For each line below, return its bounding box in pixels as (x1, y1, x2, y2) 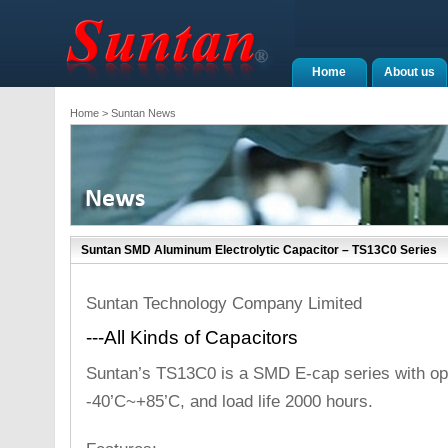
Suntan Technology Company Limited (85, 293, 362, 313)
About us (383, 65, 435, 79)
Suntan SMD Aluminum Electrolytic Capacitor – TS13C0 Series (80, 243, 437, 257)
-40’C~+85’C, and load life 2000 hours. (85, 391, 373, 411)
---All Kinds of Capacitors (85, 327, 298, 348)
